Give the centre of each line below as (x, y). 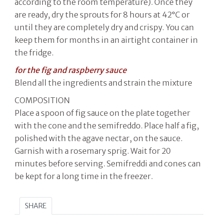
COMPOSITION (42, 100)
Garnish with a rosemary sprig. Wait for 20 (93, 151)
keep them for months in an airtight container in (106, 40)
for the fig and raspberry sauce (71, 70)
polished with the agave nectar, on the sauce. (99, 138)
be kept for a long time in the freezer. (84, 176)
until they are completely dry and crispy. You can (104, 27)
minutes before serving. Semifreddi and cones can (108, 163)
